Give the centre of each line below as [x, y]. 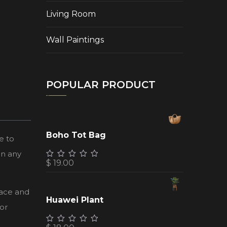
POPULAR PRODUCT [101, 85]
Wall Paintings [75, 40]
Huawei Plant [75, 200]
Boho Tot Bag [76, 135]
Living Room [71, 14]
